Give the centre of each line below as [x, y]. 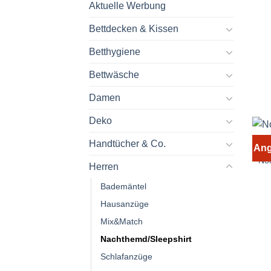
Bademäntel [123, 187]
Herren [104, 167]
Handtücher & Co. [127, 144]
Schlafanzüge [126, 257]
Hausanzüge [125, 204]
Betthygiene [115, 52]
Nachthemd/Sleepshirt [146, 239]
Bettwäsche [114, 75]
